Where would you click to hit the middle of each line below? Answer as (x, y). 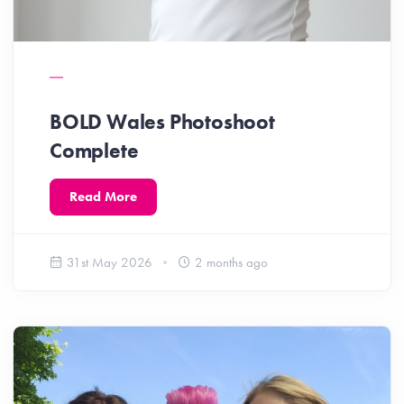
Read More (103, 197)
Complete (94, 151)
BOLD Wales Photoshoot (162, 122)
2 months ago (231, 263)
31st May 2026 (110, 263)
